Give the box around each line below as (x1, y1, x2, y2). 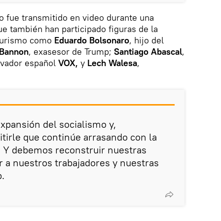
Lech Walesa (87, 57, 137, 69)
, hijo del (129, 34, 164, 46)
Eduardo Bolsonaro (54, 34, 129, 46)
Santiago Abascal (114, 45, 182, 57)
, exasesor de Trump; (29, 45, 114, 57)
